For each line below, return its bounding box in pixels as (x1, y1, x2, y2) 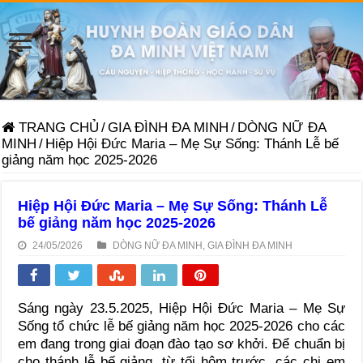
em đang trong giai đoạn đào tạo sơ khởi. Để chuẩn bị (18, 335, 345, 352)
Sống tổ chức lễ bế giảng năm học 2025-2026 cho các (18, 318, 345, 334)
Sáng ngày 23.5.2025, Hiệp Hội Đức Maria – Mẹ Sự (18, 300, 345, 316)
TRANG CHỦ (15, 119, 100, 135)
